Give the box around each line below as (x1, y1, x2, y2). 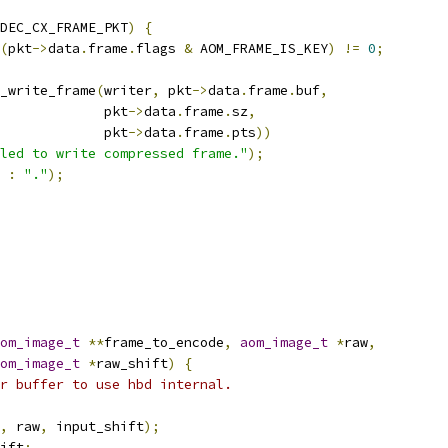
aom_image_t (240, 334, 328, 351)
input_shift (48, 418, 144, 435)
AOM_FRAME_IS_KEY (192, 40, 328, 57)
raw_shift (96, 355, 168, 372)
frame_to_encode (104, 334, 224, 351)
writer (104, 82, 152, 99)
